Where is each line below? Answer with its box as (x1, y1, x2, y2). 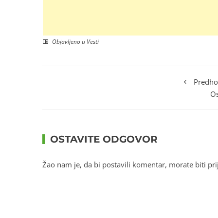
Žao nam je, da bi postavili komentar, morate (42, 159, 195, 169)
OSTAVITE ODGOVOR (50, 133, 158, 145)
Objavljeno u (51, 37, 87, 46)
